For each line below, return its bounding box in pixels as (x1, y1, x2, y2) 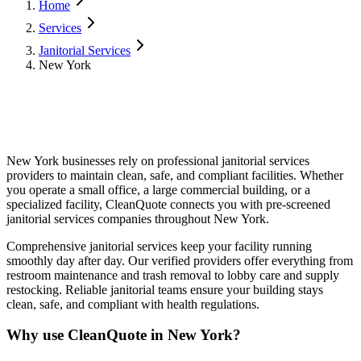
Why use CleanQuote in (6, 326, 168, 344)
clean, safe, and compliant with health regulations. (6, 297, 259, 311)
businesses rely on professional (59, 153, 222, 168)
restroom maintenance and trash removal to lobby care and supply (6, 268, 339, 282)
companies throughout (94, 211, 214, 226)
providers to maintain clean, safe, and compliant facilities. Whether (6, 168, 343, 182)
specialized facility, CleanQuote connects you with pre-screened (6, 197, 330, 211)
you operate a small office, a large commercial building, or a (6, 182, 310, 197)
